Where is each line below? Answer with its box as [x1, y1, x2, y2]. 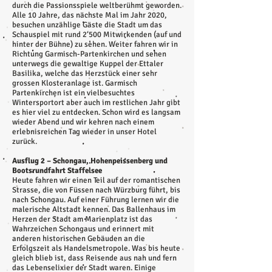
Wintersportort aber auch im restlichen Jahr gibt [12, 98, 180, 107]
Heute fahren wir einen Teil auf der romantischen [12, 175, 180, 185]
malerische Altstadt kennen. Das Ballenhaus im [12, 205, 175, 214]
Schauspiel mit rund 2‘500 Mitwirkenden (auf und [12, 30, 182, 39]
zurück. [12, 137, 37, 146]
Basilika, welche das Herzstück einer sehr [12, 69, 157, 78]
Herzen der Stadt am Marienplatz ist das [12, 214, 152, 224]
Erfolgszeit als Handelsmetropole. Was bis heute [12, 243, 180, 253]
